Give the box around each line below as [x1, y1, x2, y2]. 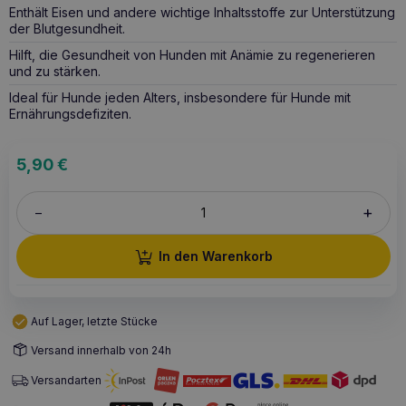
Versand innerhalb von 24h [31, 343, 171, 357]
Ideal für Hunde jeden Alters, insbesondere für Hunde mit [9, 90, 351, 106]
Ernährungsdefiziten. [9, 106, 131, 122]
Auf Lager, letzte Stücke [31, 314, 158, 329]
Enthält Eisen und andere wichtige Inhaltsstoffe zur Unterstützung [9, 5, 395, 21]
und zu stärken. [9, 63, 101, 80]
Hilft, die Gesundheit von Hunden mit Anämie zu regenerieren [9, 47, 375, 63]
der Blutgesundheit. [9, 21, 125, 37]
